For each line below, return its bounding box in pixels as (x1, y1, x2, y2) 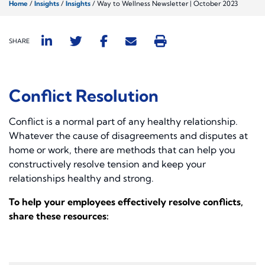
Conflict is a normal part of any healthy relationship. (9, 115, 238, 128)
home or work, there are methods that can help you (9, 144, 235, 156)
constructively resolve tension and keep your (9, 158, 206, 170)
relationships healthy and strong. (9, 172, 154, 185)
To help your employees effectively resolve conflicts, (9, 196, 243, 208)
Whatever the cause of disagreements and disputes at (9, 130, 248, 142)
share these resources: (9, 210, 109, 222)
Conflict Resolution (9, 85, 159, 106)
